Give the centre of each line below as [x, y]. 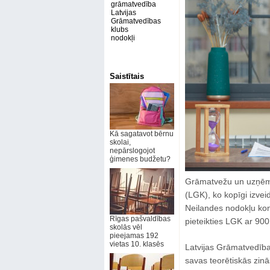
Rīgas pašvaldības [140, 219]
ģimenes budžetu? [140, 159]
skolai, [120, 142]
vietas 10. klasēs [137, 244]
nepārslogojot [132, 151]
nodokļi [123, 38]
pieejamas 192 [134, 236]
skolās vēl [126, 227]
